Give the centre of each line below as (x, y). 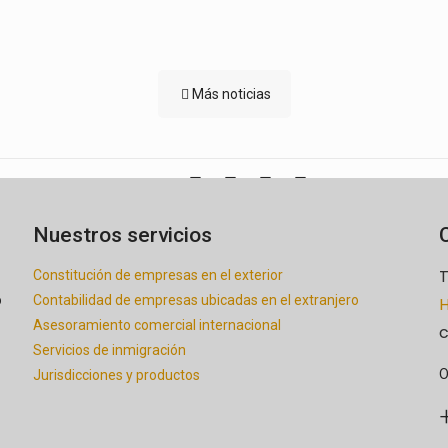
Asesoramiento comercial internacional (156, 325)
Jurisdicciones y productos (116, 375)
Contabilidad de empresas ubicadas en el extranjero (195, 300)
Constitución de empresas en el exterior (157, 275)
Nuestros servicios (122, 235)
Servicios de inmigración (109, 350)
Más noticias (231, 94)
